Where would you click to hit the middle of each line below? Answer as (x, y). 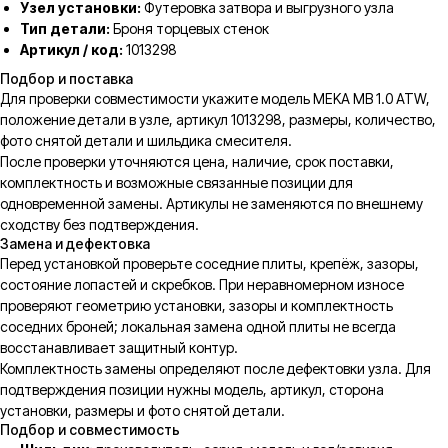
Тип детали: (65, 29)
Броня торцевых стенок (189, 29)
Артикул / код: (71, 50)
